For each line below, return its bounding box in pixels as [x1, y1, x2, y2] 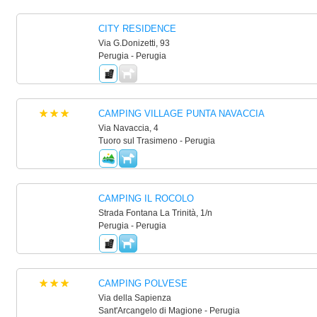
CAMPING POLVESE [98, 278, 188, 289]
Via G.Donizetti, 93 [98, 38, 170, 48]
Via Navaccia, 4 [98, 123, 158, 133]
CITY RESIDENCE [98, 23, 176, 34]
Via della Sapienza [98, 293, 171, 303]
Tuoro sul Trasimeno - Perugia [98, 136, 215, 146]
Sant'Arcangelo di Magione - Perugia [98, 306, 240, 316]
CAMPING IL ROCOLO [98, 193, 194, 204]
